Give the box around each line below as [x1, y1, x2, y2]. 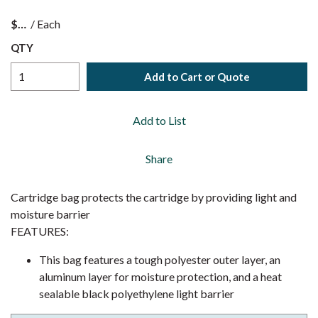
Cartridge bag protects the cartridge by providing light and [11, 190, 297, 204]
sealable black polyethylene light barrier [39, 287, 234, 300]
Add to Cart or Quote [144, 70, 250, 83]
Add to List [132, 114, 186, 127]
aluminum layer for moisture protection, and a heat [39, 270, 282, 283]
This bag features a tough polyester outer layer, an [39, 253, 280, 266]
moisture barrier [11, 207, 90, 221]
